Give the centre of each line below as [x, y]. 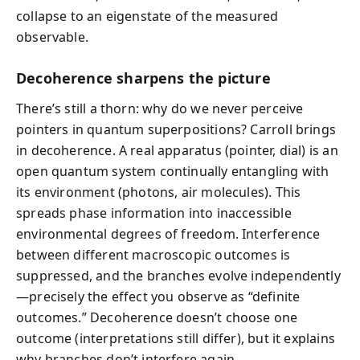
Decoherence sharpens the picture [143, 78]
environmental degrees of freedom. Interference [168, 234]
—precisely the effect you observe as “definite [158, 297]
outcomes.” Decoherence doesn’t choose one [157, 317]
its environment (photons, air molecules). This [159, 192]
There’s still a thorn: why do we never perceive [160, 108]
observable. [52, 37]
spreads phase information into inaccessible [154, 213]
